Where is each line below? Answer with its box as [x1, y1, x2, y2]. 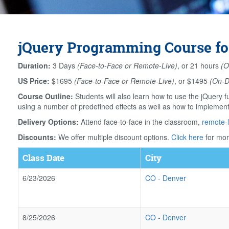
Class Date [22, 152, 64, 164]
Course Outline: [18, 91, 73, 101]
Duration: [18, 60, 51, 71]
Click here [171, 132, 203, 142]
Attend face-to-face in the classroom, [79, 117, 202, 127]
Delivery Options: [18, 117, 79, 127]
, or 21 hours [177, 60, 221, 71]
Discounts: [18, 132, 56, 142]
